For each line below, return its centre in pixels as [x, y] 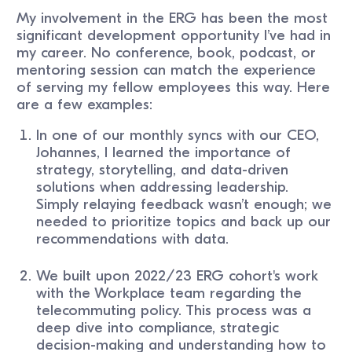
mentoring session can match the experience [167, 70]
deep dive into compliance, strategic [158, 327]
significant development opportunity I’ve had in [174, 35]
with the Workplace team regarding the [169, 293]
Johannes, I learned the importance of [164, 152]
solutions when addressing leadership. [163, 187]
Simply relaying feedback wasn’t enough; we [184, 204]
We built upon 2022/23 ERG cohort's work [178, 275]
